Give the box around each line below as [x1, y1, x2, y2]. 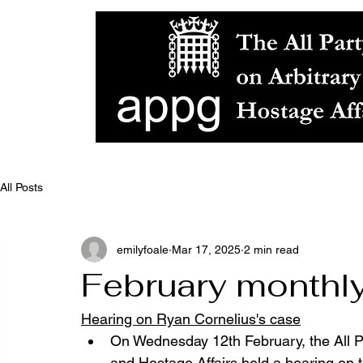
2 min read [244, 242, 299, 256]
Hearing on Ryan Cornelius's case [81, 310, 301, 327]
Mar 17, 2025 [172, 242, 241, 256]
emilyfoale [117, 242, 169, 256]
